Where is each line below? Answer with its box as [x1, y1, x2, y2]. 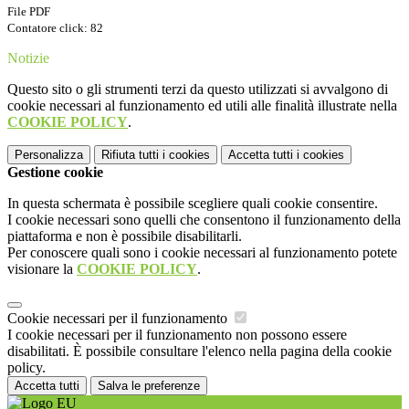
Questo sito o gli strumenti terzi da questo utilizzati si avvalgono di [7, 81, 388, 98]
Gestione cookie [7, 164, 103, 181]
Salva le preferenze [98, 379, 200, 393]
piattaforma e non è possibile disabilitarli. [7, 228, 242, 245]
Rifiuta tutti [101, 148, 159, 163]
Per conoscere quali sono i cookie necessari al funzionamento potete [7, 245, 397, 261]
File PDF [7, 5, 50, 19]
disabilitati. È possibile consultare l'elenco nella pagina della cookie [7, 343, 392, 360]
